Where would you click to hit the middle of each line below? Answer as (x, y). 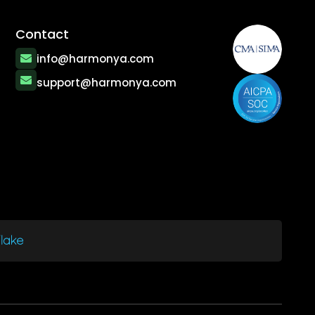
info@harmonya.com (95, 59)
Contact (42, 34)
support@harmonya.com (106, 83)
